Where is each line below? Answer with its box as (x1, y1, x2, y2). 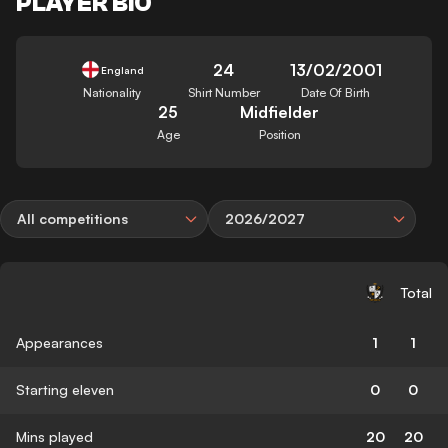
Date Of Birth (301, 84, 371, 100)
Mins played (16, 427, 93, 445)
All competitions (17, 209, 128, 227)
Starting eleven (16, 380, 114, 398)
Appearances (16, 333, 103, 351)
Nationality (83, 84, 142, 100)
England (100, 63, 144, 76)
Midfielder (240, 101, 320, 122)
